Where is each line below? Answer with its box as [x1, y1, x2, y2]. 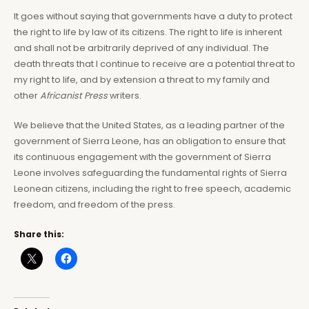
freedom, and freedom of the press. [14, 199, 175, 211]
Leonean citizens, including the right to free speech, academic [14, 183, 291, 195]
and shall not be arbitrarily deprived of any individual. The [14, 41, 269, 54]
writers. [110, 89, 141, 101]
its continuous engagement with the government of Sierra [14, 151, 271, 163]
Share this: [14, 228, 64, 241]
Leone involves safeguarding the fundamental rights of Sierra [14, 167, 287, 179]
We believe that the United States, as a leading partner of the [14, 119, 285, 132]
